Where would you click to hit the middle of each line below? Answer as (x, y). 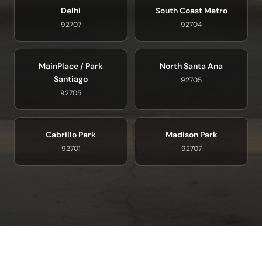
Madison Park (191, 135)
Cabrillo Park (71, 135)
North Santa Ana (191, 66)
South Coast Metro (191, 11)
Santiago (71, 79)
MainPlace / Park (71, 66)
